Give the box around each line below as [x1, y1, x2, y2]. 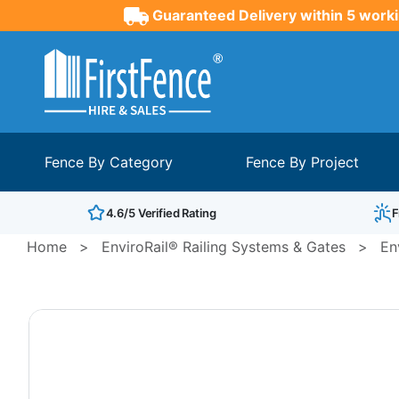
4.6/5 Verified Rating [105, 205, 216, 220]
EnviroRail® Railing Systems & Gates [102, 237, 346, 256]
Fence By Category [45, 152, 173, 171]
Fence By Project [246, 152, 360, 171]
